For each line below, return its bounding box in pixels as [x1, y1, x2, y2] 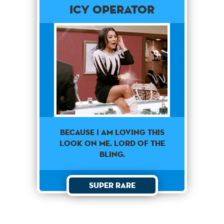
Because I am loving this [59, 127, 164, 138]
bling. [99, 149, 125, 160]
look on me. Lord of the [59, 138, 165, 149]
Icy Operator [69, 1, 154, 16]
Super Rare [88, 180, 135, 191]
